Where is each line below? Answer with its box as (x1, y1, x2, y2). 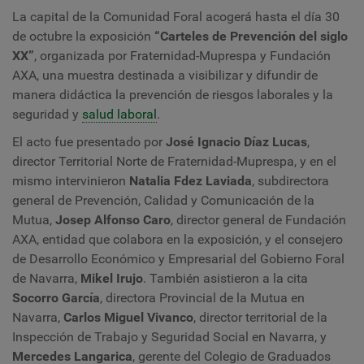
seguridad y (12, 106, 82, 122)
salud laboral (82, 106, 157, 122)
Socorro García (12, 290, 100, 305)
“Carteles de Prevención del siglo (154, 28, 348, 44)
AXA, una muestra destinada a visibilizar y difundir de (12, 67, 318, 83)
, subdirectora (252, 173, 329, 188)
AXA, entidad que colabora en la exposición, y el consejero (12, 232, 343, 247)
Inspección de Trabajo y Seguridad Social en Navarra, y (12, 329, 327, 344)
